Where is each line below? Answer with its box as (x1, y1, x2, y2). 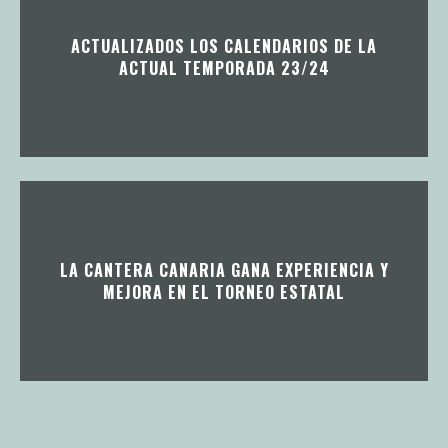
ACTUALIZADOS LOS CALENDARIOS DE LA (71, 34, 377, 59)
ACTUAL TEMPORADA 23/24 (118, 56, 330, 81)
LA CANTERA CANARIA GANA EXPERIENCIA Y (59, 258, 389, 283)
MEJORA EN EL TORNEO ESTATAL (103, 280, 345, 305)
